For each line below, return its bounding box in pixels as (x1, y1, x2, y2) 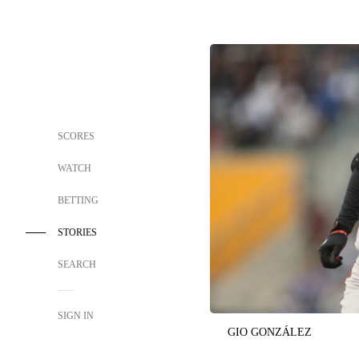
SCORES (58, 131, 95, 142)
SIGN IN (58, 310, 94, 321)
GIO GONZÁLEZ (228, 325, 312, 338)
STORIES (58, 227, 97, 238)
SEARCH (58, 259, 99, 270)
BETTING (58, 195, 99, 206)
